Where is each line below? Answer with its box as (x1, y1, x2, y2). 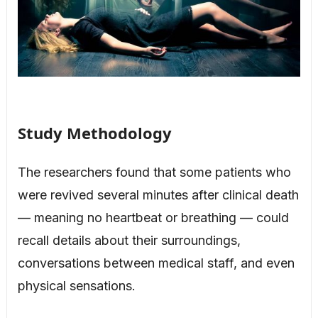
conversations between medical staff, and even (17, 255, 295, 270)
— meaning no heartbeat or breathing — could (17, 209, 289, 225)
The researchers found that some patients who (17, 164, 291, 180)
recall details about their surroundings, (17, 232, 241, 248)
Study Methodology (17, 121, 172, 143)
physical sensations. (17, 278, 136, 293)
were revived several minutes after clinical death (17, 187, 299, 202)
